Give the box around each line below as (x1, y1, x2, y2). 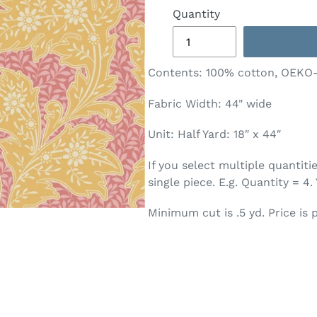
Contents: (148, 66, 206, 80)
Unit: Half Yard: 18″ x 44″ (148, 127, 281, 142)
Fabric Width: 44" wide (148, 96, 272, 110)
